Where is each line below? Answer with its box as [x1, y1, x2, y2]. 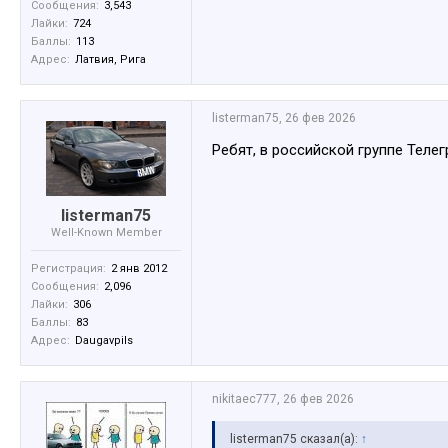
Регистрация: [31, 262, 106, 276]
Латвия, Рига [75, 53, 146, 67]
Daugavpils [75, 334, 133, 348]
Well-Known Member [50, 226, 162, 240]
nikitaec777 [212, 392, 277, 407]
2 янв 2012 [111, 262, 167, 276]
